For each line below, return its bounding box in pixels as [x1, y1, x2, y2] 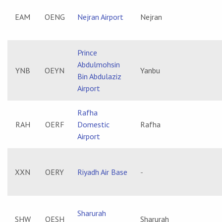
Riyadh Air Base [77, 167, 127, 177]
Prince [77, 48, 97, 57]
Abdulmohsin [77, 59, 120, 69]
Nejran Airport [77, 12, 123, 22]
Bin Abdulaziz [77, 71, 121, 81]
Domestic [77, 119, 110, 129]
